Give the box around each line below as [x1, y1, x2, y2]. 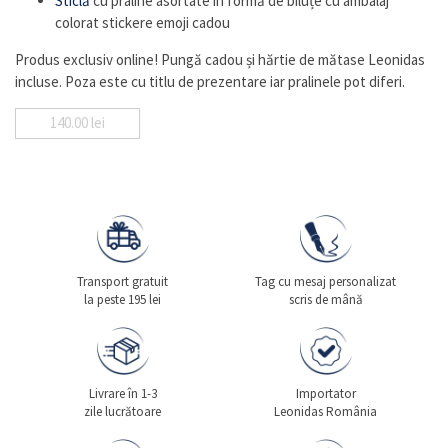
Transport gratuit [77, 273, 168, 291]
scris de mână [288, 291, 363, 309]
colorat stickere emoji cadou [55, 12, 230, 32]
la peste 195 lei [84, 291, 161, 309]
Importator [295, 385, 356, 403]
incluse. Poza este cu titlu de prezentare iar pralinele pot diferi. [15, 71, 405, 91]
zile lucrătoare [84, 403, 161, 421]
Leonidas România [274, 403, 377, 421]
